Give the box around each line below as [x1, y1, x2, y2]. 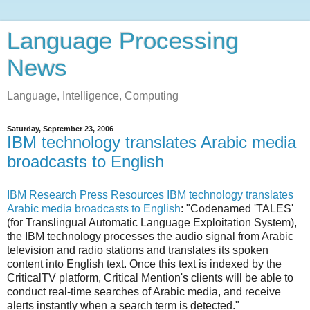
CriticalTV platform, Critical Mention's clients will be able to [7, 271, 293, 284]
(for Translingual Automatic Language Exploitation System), [7, 216, 297, 228]
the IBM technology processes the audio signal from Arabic [7, 230, 293, 242]
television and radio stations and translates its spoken [7, 244, 268, 256]
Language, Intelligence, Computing [7, 90, 179, 102]
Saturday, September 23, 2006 [7, 125, 113, 133]
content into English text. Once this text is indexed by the [7, 257, 282, 270]
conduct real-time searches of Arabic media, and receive [7, 285, 281, 298]
